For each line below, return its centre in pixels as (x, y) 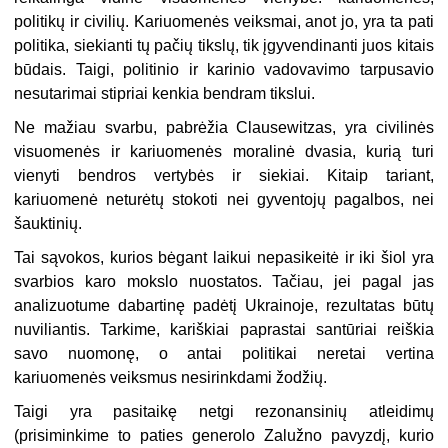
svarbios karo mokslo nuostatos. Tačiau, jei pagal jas (224, 282)
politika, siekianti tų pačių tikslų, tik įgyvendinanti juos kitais (224, 46)
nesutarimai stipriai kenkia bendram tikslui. (165, 94)
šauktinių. (48, 224)
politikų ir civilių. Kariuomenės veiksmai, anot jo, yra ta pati (224, 22)
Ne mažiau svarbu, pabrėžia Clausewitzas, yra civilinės (224, 128)
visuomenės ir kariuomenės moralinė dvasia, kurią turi (224, 152)
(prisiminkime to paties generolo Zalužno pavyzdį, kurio (224, 436)
